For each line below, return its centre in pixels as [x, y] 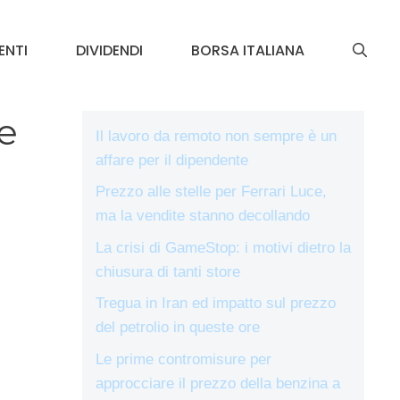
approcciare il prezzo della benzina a [218, 383]
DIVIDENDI [109, 50]
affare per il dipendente [172, 160]
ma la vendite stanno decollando [203, 216]
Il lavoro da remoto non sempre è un [216, 136]
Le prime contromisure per [183, 359]
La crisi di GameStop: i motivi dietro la [223, 247]
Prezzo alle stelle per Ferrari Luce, [211, 192]
